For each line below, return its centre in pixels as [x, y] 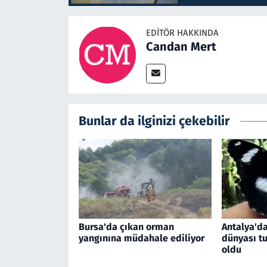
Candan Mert [181, 46]
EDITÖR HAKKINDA [182, 32]
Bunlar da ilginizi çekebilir [154, 121]
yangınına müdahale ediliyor [141, 238]
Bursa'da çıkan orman [126, 227]
